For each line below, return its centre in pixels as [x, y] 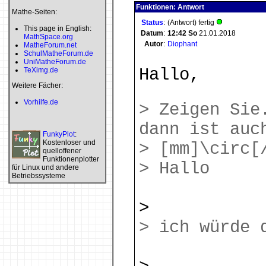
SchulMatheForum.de [58, 53]
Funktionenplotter [71, 159]
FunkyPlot [59, 134]
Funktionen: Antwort [170, 7]
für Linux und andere [45, 167]
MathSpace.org [48, 37]
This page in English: [58, 28]
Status [152, 23]
